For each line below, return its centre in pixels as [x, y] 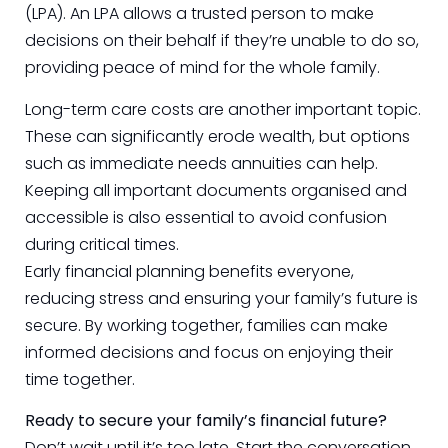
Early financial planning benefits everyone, [189, 271]
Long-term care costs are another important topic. [223, 109]
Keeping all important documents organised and [216, 190]
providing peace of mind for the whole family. [202, 68]
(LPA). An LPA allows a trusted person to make [199, 14]
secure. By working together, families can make [206, 325]
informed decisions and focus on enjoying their [209, 352]
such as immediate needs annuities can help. [201, 163]
